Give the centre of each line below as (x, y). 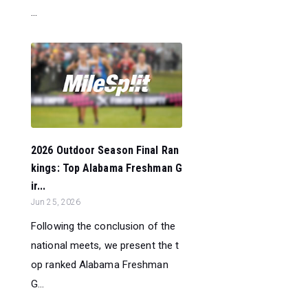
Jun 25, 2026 (56, 202)
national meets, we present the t (105, 245)
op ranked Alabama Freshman (100, 264)
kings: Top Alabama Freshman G (107, 168)
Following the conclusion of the (103, 226)
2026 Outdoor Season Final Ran (105, 150)
